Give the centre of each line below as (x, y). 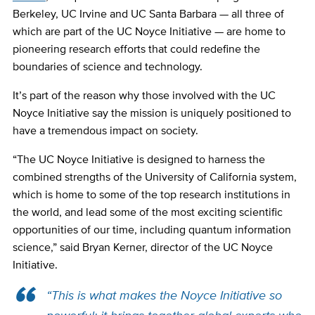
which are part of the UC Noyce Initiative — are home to (149, 32)
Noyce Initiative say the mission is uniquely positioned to (152, 113)
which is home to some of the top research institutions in (151, 195)
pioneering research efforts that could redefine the (136, 49)
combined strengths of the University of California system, (154, 177)
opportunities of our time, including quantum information (152, 230)
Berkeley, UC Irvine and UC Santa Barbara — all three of (148, 14)
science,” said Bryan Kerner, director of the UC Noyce (142, 247)
